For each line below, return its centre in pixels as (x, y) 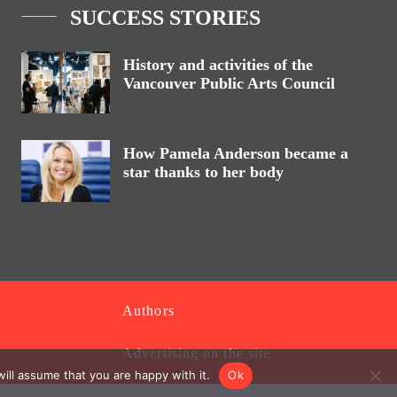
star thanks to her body (203, 172)
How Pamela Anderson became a (236, 153)
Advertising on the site (197, 353)
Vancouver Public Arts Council (229, 83)
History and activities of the (218, 65)
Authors (148, 311)
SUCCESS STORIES (165, 18)
